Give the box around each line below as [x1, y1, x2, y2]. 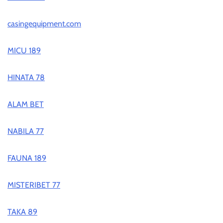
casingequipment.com [7, 19, 81, 29]
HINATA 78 [7, 73, 45, 83]
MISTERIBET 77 [7, 180, 60, 190]
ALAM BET [7, 100, 44, 110]
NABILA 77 [7, 126, 44, 136]
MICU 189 [7, 46, 41, 56]
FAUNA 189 [7, 153, 46, 163]
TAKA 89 [7, 207, 37, 217]
